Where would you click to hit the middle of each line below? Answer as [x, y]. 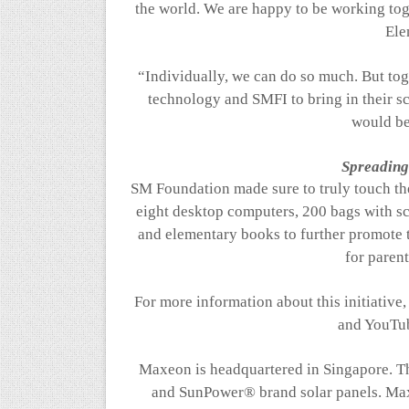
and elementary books [210, 235]
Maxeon [166, 370]
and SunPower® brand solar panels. [268, 393]
